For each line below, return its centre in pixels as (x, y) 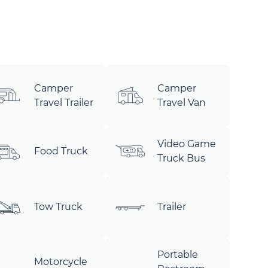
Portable (178, 255)
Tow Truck (58, 207)
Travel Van (182, 103)
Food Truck (61, 151)
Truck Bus (182, 158)
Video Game (187, 144)
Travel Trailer (63, 103)
